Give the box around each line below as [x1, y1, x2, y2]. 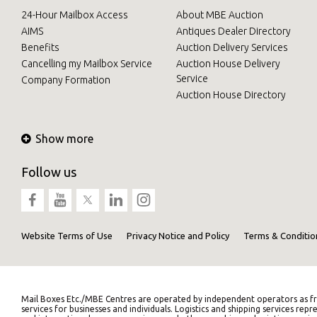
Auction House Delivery [175, 57, 280, 69]
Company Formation [21, 74, 110, 86]
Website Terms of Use [21, 230, 113, 241]
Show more [35, 132, 93, 145]
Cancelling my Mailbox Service [21, 57, 152, 69]
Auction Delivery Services [175, 41, 288, 53]
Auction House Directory [175, 88, 286, 100]
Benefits [21, 41, 59, 53]
